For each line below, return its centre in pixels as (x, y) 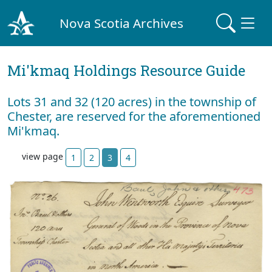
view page (44, 157)
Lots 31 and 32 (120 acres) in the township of (132, 102)
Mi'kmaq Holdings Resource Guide (126, 70)
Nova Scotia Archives (122, 23)
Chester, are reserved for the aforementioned (134, 116)
